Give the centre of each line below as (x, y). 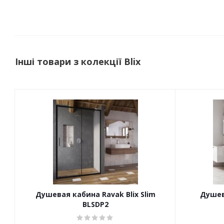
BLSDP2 (95, 204)
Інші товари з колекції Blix (78, 61)
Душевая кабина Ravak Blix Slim (95, 194)
